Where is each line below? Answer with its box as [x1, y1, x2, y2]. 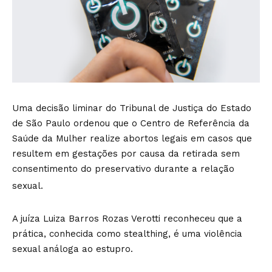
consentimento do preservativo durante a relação [12, 163, 234, 174]
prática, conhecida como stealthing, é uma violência [12, 228, 242, 239]
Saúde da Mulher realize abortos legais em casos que [12, 133, 252, 144]
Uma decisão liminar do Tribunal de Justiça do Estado [12, 103, 251, 114]
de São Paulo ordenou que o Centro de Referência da [12, 118, 250, 129]
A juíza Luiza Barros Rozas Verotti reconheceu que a [12, 213, 242, 224]
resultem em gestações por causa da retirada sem [12, 148, 240, 159]
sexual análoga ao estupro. [12, 243, 136, 254]
